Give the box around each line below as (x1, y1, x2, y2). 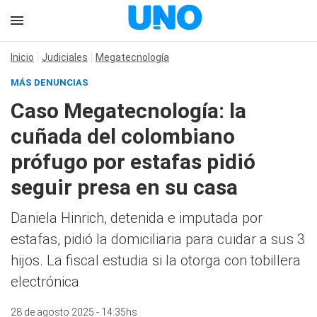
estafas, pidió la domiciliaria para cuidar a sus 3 (11, 231, 305, 248)
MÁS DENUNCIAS (11, 77, 88, 88)
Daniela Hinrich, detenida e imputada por (11, 209, 263, 226)
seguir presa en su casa (11, 175, 238, 200)
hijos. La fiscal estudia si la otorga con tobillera (11, 252, 301, 269)
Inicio (11, 52, 34, 63)
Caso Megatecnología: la (11, 98, 246, 123)
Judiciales (42, 52, 88, 63)
